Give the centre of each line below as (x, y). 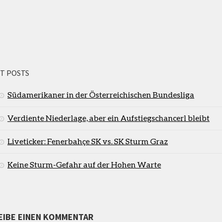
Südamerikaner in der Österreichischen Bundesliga (101, 94)
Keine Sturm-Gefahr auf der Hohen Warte (84, 164)
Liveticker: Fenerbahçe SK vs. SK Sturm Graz (88, 141)
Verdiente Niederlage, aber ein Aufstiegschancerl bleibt (109, 117)
